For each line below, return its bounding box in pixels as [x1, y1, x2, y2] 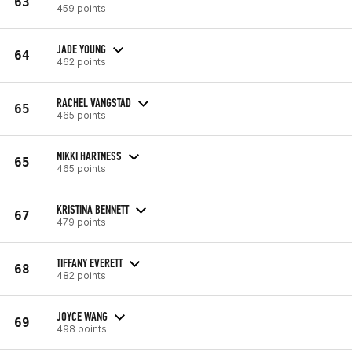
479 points [57, 215, 106, 228]
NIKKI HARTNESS [57, 148, 122, 163]
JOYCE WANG [57, 308, 108, 324]
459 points [57, 2, 106, 14]
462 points [57, 55, 106, 68]
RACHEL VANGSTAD [57, 94, 131, 110]
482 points [57, 269, 106, 281]
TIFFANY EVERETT [57, 255, 123, 270]
